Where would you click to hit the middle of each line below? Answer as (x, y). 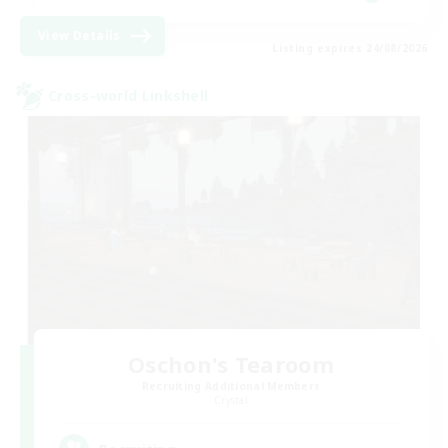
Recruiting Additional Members (231, 386)
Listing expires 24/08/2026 (350, 47)
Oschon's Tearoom (231, 364)
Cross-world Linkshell (128, 96)
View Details (79, 35)
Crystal (231, 400)
